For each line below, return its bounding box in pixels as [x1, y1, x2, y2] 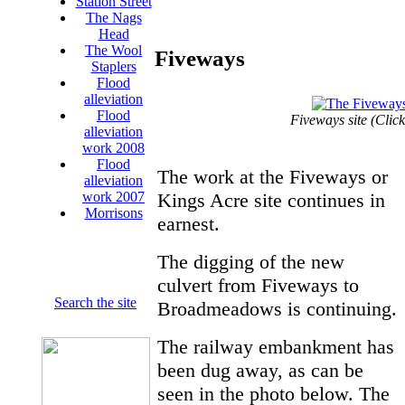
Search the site [54, 295, 137, 310]
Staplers [90, 59, 137, 74]
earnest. [157, 212, 220, 235]
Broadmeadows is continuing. [157, 297, 397, 320]
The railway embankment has [157, 334, 394, 358]
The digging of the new [157, 250, 344, 273]
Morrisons [84, 205, 143, 221]
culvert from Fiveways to [157, 273, 359, 297]
